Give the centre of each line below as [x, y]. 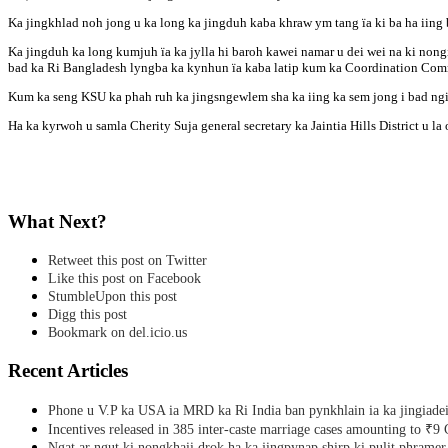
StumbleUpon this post [112, 297]
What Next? [57, 221]
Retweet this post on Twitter [127, 261]
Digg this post [87, 315]
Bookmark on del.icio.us [117, 333]
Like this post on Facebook [124, 279]
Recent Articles [68, 371]
